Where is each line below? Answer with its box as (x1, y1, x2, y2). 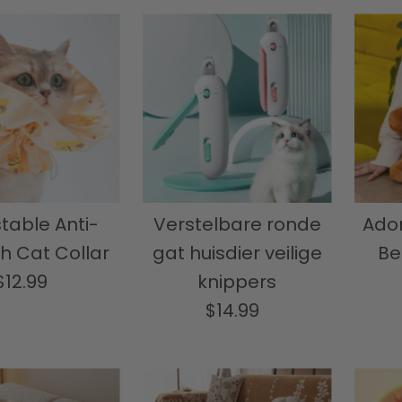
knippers (197, 269, 277, 295)
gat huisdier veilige (152, 240, 322, 267)
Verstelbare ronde (153, 212, 321, 238)
